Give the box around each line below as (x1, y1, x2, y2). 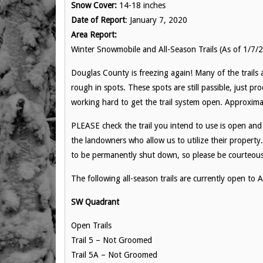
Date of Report (71, 15, 125, 25)
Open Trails (71, 221, 112, 230)
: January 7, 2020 (125, 15, 187, 25)
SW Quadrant (71, 197, 122, 207)
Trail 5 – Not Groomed (71, 235, 152, 245)
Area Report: (71, 30, 117, 39)
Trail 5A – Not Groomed (71, 250, 157, 259)
